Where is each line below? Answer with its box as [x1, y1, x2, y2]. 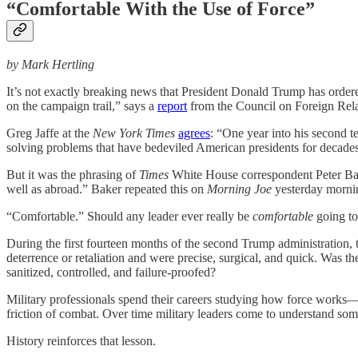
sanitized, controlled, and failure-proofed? [6, 265, 216, 279]
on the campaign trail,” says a [6, 98, 157, 113]
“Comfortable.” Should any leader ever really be [6, 209, 253, 223]
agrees [178, 125, 210, 140]
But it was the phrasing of [6, 167, 139, 181]
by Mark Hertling [6, 57, 94, 71]
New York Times [93, 125, 178, 140]
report [157, 98, 187, 113]
